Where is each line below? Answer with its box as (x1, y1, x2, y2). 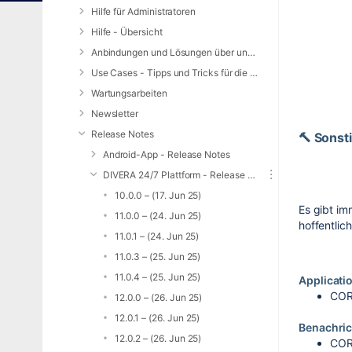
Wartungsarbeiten (90, 87, 167, 99)
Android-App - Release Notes (102, 148, 230, 160)
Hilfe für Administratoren (90, 5, 196, 17)
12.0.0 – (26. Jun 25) (114, 291, 203, 303)
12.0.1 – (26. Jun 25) (114, 312, 200, 324)
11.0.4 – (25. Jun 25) (114, 271, 201, 283)
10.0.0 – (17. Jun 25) (114, 189, 202, 201)
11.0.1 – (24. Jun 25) (114, 230, 200, 242)
